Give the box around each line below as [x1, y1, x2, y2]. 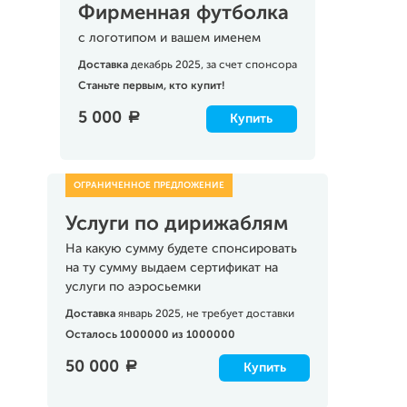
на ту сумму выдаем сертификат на [65, 262, 278, 274]
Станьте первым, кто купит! [77, 81, 224, 92]
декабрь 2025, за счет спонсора [130, 60, 297, 71]
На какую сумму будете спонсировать [65, 243, 297, 255]
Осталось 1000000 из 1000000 [65, 330, 235, 341]
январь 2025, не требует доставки [117, 309, 294, 320]
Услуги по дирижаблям [65, 214, 288, 234]
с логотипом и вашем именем [77, 32, 261, 45]
